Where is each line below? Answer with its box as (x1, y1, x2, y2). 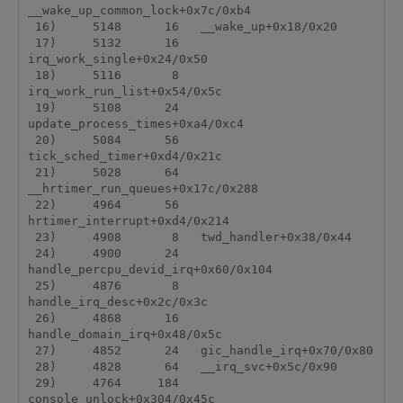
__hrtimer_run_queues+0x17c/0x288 (27, 182, 258, 196)
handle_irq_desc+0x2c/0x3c (27, 295, 208, 309)
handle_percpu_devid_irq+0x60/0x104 (27, 263, 273, 277)
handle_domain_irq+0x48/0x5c (27, 327, 222, 342)
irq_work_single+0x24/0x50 (27, 52, 208, 67)
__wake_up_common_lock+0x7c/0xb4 (27, 4, 251, 18)
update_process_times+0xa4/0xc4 (27, 117, 244, 131)
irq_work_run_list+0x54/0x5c (27, 85, 222, 99)
